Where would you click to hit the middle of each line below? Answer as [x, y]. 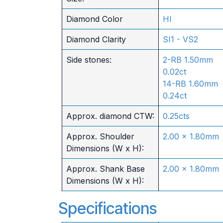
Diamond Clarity [96, 39]
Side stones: [89, 60]
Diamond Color [94, 19]
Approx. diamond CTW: [110, 116]
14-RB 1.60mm [190, 84]
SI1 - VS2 [180, 39]
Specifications [108, 208]
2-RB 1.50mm [188, 60]
